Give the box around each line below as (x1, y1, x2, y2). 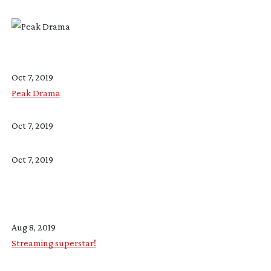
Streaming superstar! (11, 237, 96, 248)
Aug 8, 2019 (11, 221, 56, 232)
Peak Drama (11, 87, 60, 98)
